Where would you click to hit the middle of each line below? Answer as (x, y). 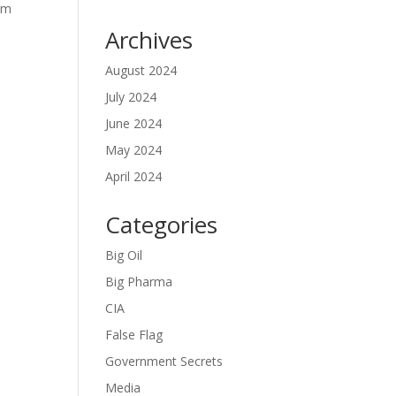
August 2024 (141, 70)
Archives (149, 40)
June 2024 (134, 123)
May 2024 (134, 150)
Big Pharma (139, 282)
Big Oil (124, 255)
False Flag (134, 335)
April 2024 (134, 176)
